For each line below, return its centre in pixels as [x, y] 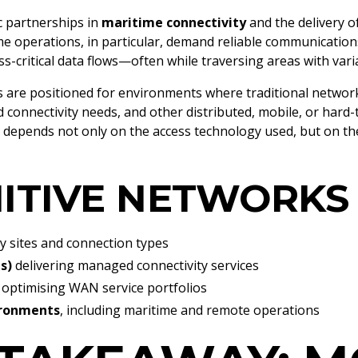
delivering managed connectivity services [135, 265]
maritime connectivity [174, 22]
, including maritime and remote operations [190, 310]
